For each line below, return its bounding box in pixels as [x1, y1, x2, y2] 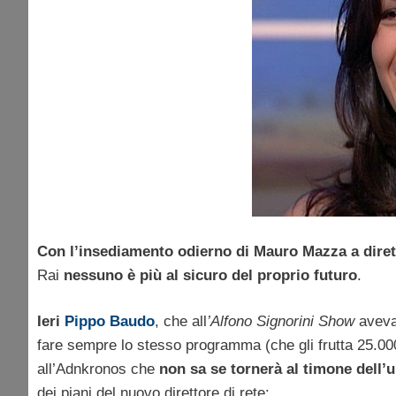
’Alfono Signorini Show [207, 313, 354, 331]
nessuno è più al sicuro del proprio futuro [64, 266, 357, 284]
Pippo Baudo [65, 313, 155, 331]
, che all [155, 313, 207, 331]
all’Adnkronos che [37, 361, 159, 378]
